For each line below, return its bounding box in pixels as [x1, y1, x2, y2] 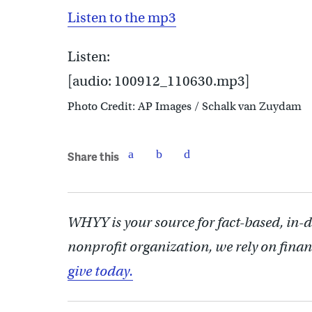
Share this [68, 148, 119, 164]
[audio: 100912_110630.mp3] [68, 72, 250, 91]
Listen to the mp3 [68, 9, 176, 27]
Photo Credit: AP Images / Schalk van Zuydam [68, 100, 302, 114]
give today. [68, 263, 133, 281]
